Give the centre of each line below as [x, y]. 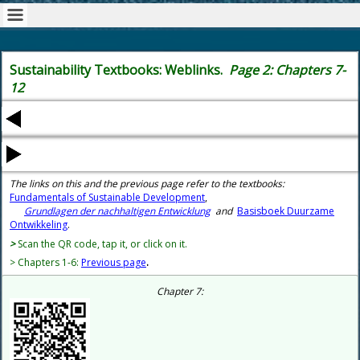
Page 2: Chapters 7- [287, 70]
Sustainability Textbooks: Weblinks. [119, 70]
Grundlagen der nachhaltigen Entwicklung [117, 211]
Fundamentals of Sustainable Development [107, 198]
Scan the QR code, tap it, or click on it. [105, 243]
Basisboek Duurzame [286, 211]
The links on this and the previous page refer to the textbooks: [148, 184]
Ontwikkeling [39, 225]
